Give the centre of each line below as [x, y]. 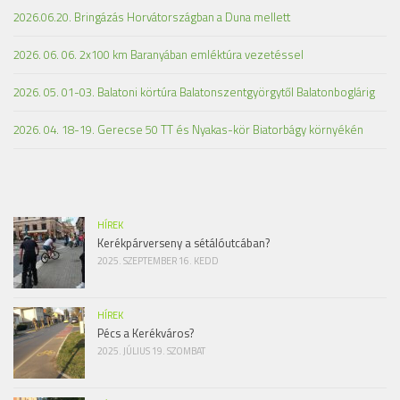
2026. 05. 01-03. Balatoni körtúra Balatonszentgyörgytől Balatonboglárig [194, 92]
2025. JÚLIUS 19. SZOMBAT [151, 351]
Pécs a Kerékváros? [146, 333]
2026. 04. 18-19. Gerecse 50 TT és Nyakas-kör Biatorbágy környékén [188, 130]
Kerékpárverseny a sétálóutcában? [183, 243]
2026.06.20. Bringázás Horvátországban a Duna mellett [152, 17]
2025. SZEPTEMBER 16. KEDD [158, 261]
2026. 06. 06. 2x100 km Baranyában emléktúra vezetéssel [158, 55]
